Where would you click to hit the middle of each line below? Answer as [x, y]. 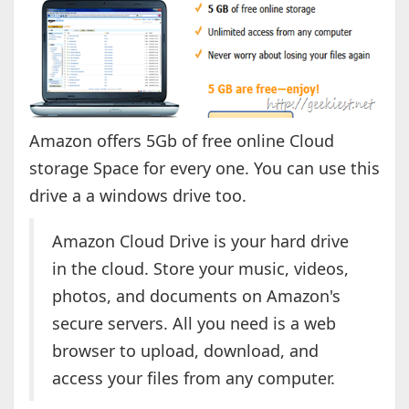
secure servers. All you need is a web [194, 324]
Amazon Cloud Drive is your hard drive [200, 241]
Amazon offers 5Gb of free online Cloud [181, 141]
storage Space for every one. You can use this [204, 168]
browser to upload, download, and [185, 351]
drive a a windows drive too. [137, 196]
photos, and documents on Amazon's [196, 296]
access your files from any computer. [193, 378]
